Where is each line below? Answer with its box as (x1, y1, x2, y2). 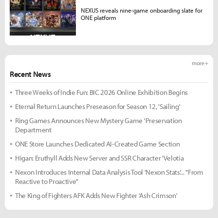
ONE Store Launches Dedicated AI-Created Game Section (15, 139, 180, 148)
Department (15, 125, 52, 134)
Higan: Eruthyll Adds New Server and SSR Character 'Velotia (15, 153, 184, 163)
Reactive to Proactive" (15, 176, 78, 186)
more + (191, 59, 208, 67)
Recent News (10, 69, 51, 79)
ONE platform (80, 14, 116, 22)
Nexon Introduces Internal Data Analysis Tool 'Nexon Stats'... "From (15, 167, 203, 177)
